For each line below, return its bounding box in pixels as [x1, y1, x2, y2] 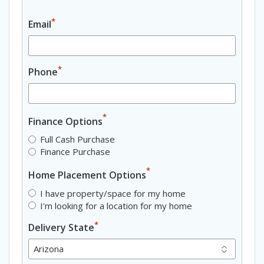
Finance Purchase [40, 146, 110, 158]
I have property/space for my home [40, 187, 186, 199]
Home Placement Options [28, 169, 146, 182]
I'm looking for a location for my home [40, 199, 192, 212]
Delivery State [28, 220, 94, 234]
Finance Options [28, 114, 103, 128]
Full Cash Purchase [40, 133, 115, 146]
